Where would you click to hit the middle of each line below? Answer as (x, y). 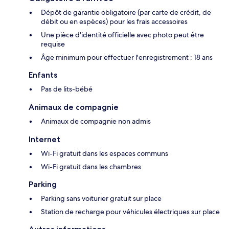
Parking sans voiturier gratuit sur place (101, 199)
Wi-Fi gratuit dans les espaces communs (105, 154)
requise (53, 44)
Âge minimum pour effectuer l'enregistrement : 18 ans (127, 58)
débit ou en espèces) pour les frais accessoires (114, 22)
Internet (44, 140)
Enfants (43, 75)
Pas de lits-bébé (67, 89)
